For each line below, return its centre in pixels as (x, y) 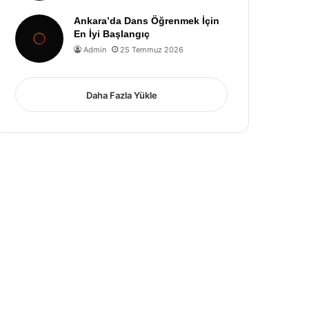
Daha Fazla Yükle (121, 95)
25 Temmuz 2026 (152, 50)
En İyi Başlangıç (112, 34)
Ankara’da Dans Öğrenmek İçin (147, 21)
